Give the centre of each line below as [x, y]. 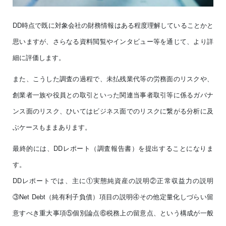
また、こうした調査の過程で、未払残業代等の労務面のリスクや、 [113, 78]
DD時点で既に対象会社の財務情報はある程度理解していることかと [113, 25]
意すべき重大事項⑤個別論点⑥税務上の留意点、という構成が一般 [113, 212]
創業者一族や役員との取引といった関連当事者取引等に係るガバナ [113, 94]
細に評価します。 [39, 57]
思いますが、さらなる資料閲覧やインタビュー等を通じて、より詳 [113, 41]
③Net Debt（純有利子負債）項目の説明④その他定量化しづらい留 [113, 196]
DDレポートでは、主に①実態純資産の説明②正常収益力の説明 [113, 180]
